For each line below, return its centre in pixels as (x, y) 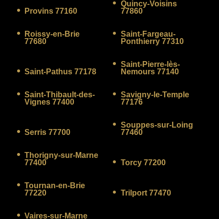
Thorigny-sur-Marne (61, 155)
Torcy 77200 (143, 162)
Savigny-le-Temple (155, 94)
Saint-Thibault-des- (60, 94)
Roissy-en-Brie (52, 34)
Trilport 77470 (146, 193)
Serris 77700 (47, 132)
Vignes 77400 (49, 102)
